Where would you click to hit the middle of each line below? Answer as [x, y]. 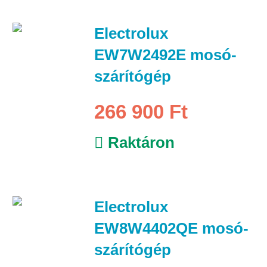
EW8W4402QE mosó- [171, 228]
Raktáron [139, 142]
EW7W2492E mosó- [165, 55]
